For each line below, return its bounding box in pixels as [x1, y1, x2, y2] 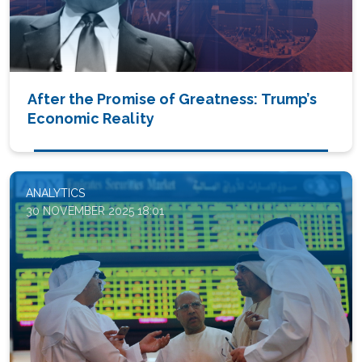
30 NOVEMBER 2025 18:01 [26, 204, 164, 218]
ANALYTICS [26, 187, 85, 200]
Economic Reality [27, 110, 154, 128]
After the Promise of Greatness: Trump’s [27, 90, 317, 108]
